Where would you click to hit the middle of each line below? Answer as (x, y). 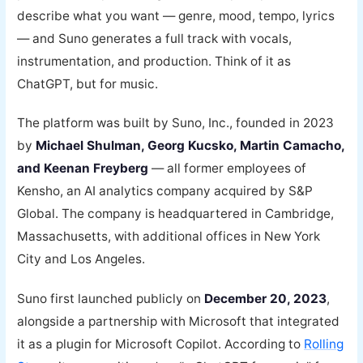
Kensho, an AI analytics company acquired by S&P (165, 191)
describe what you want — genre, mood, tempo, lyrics (176, 15)
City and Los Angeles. (81, 259)
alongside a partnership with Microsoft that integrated (179, 321)
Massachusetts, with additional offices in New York (169, 237)
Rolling (324, 344)
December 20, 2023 (266, 298)
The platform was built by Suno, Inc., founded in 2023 (176, 123)
